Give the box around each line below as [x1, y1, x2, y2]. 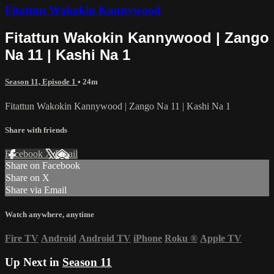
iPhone [133, 233, 162, 244]
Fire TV [5, 233, 39, 244]
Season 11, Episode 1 [5, 77, 78, 87]
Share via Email [6, 185, 67, 195]
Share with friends [5, 125, 67, 135]
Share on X [6, 172, 50, 183]
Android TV [79, 233, 131, 244]
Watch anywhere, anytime [5, 210, 94, 220]
